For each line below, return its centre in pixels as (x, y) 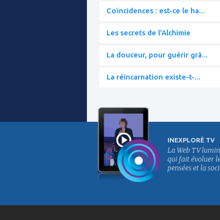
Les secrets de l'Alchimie (149, 32)
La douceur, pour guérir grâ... (157, 55)
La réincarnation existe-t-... (153, 77)
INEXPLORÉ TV (191, 140)
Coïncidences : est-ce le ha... (156, 10)
